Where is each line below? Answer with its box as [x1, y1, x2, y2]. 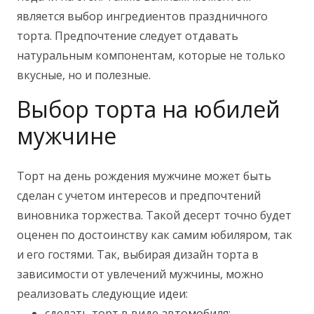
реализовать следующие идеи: [17, 285, 188, 301]
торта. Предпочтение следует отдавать [17, 27, 238, 43]
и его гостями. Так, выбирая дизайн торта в [17, 246, 259, 262]
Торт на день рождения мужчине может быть [17, 168, 271, 184]
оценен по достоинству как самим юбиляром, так [17, 226, 292, 243]
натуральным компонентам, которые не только [17, 47, 285, 63]
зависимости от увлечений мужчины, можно [17, 266, 264, 282]
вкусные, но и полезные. [17, 67, 151, 83]
